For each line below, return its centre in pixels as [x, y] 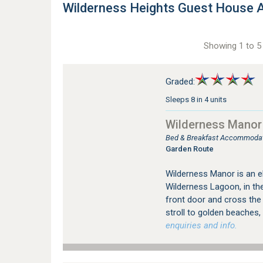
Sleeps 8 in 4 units [196, 100]
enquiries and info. [201, 225]
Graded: [180, 82]
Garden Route [189, 149]
